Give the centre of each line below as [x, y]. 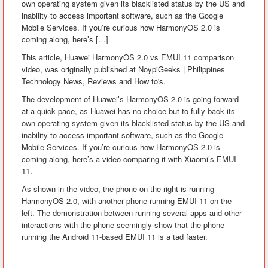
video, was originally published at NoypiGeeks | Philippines [123, 69]
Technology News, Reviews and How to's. [94, 81]
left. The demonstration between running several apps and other [132, 213]
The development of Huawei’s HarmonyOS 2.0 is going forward [130, 99]
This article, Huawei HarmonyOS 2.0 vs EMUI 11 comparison [128, 57]
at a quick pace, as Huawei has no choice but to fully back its [128, 111]
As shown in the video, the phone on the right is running [118, 189]
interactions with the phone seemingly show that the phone [123, 225]
